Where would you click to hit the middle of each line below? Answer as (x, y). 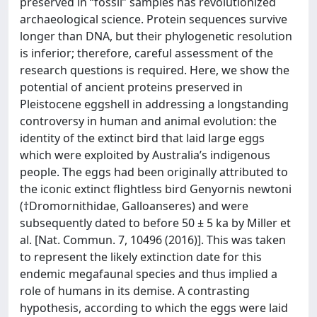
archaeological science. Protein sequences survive (154, 19)
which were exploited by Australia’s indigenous (145, 155)
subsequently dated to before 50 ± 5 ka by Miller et (155, 223)
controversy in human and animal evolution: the (148, 121)
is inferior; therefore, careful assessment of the (146, 53)
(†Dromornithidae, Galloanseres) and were (134, 206)
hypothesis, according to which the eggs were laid (154, 307)
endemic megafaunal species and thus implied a (149, 273)
